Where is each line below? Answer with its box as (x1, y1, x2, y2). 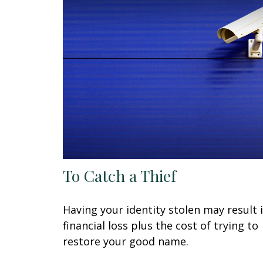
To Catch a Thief (63, 164, 176, 186)
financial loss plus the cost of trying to (63, 218, 258, 232)
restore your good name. (63, 234, 188, 248)
